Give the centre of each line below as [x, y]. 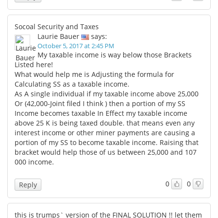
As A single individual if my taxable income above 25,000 [107, 93]
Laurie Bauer [58, 36]
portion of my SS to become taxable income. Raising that [107, 142]
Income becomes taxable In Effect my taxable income [101, 113]
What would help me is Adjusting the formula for [94, 74]
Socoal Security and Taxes [57, 26]
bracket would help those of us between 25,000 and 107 [106, 152]
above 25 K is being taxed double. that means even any [105, 123]
